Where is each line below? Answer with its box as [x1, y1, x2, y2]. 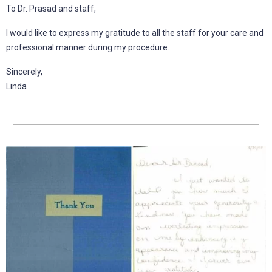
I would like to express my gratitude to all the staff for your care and [6, 28, 263, 38]
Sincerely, [6, 67, 42, 77]
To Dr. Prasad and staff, [6, 4, 96, 14]
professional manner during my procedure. [6, 42, 169, 53]
